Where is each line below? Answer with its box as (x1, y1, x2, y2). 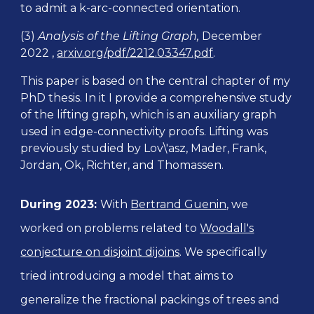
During (20, 198, 66, 211)
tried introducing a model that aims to (20, 269, 234, 282)
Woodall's (200, 221, 254, 235)
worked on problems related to (20, 221, 200, 235)
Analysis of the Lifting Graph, (38, 29, 203, 43)
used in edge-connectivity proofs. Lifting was (20, 125, 268, 138)
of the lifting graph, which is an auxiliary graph (20, 108, 277, 121)
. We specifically (179, 245, 268, 259)
